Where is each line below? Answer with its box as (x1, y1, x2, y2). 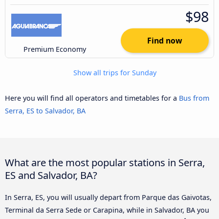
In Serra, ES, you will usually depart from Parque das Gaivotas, (5, 193, 212, 202)
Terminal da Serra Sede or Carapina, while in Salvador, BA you (5, 205, 209, 215)
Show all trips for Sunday (71, 68, 156, 78)
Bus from (179, 93, 209, 103)
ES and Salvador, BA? (5, 168, 97, 182)
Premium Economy (23, 44, 87, 54)
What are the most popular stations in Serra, (5, 155, 205, 170)
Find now (147, 35, 182, 46)
